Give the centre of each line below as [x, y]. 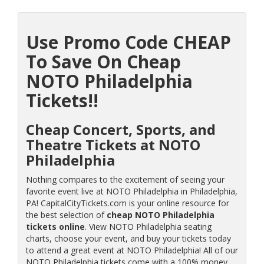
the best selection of [66, 214]
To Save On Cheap [103, 61]
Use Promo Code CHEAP [128, 42]
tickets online [55, 226]
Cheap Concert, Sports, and [121, 129]
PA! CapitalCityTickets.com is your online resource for [127, 203]
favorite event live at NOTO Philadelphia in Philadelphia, [131, 191]
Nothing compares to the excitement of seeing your [125, 179]
